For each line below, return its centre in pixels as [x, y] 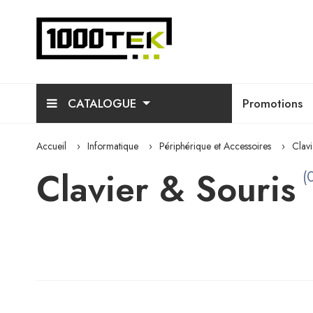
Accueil [51, 146]
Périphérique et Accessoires [215, 146]
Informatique [113, 146]
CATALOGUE [102, 103]
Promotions [272, 103]
